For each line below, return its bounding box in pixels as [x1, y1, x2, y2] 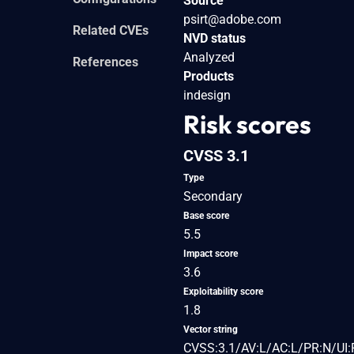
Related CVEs [73, 22, 149, 38]
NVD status [183, 30, 246, 46]
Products [183, 68, 234, 84]
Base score [183, 209, 229, 221]
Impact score [183, 247, 238, 259]
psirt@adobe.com [183, 11, 281, 27]
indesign [183, 87, 231, 103]
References [73, 54, 138, 70]
